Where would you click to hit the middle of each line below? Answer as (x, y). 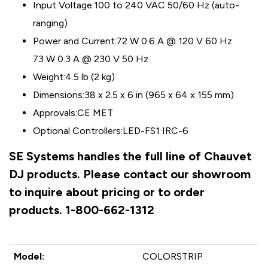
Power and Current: (75, 41)
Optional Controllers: (78, 131)
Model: (29, 256)
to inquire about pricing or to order (107, 192)
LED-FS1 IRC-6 (156, 131)
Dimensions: (59, 95)
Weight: (49, 77)
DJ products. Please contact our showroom (130, 174)
